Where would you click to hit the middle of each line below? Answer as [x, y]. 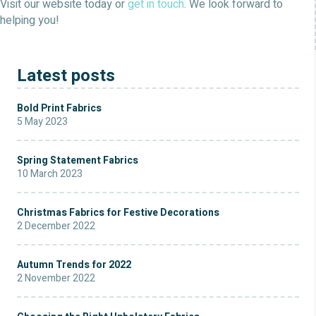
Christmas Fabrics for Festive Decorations [118, 213]
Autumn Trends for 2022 [74, 265]
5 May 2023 [42, 122]
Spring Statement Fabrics [78, 161]
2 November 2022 [56, 279]
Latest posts [66, 76]
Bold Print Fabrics [59, 109]
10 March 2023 [50, 174]
